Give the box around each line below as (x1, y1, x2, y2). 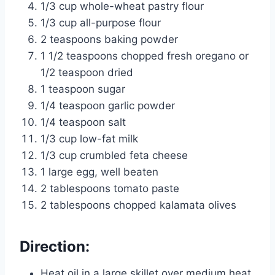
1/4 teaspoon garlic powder (41, 99, 175, 112)
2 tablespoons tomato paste (41, 182, 179, 195)
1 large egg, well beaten (41, 166, 158, 179)
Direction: (20, 238, 90, 256)
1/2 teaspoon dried (41, 66, 133, 79)
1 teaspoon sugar (41, 83, 125, 96)
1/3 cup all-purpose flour (41, 17, 161, 29)
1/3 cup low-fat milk (41, 133, 138, 145)
